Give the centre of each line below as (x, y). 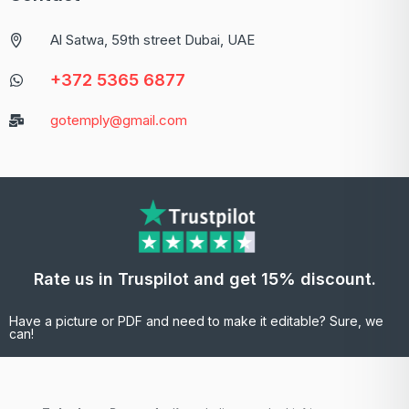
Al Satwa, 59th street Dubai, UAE (152, 40)
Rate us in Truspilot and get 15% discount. (204, 279)
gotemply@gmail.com (119, 121)
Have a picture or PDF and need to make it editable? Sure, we (196, 321)
